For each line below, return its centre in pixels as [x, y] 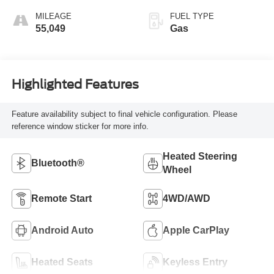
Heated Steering [200, 157]
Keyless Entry [195, 262]
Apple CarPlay [196, 231]
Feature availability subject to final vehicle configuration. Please [124, 114]
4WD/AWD [187, 199]
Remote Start [61, 199]
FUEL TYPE [192, 16]
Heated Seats [62, 262]
